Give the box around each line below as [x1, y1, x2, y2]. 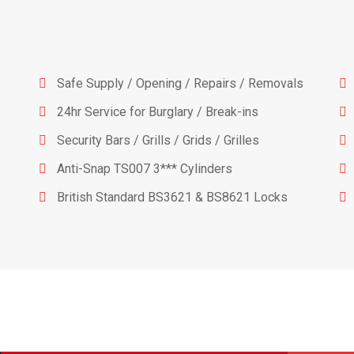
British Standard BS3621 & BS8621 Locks [57, 189, 288, 205]
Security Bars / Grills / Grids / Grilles [57, 132, 259, 148]
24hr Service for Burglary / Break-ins [57, 104, 258, 119]
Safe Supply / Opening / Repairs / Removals [57, 75, 303, 91]
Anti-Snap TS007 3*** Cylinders [57, 160, 232, 176]
